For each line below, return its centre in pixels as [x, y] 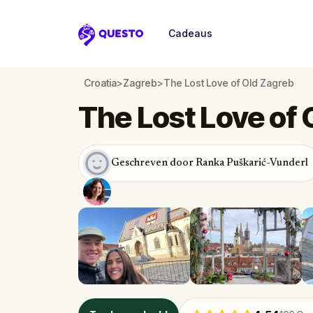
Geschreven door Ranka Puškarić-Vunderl [210, 163]
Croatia [100, 83]
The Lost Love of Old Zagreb [229, 83]
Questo [99, 42]
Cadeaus [190, 33]
